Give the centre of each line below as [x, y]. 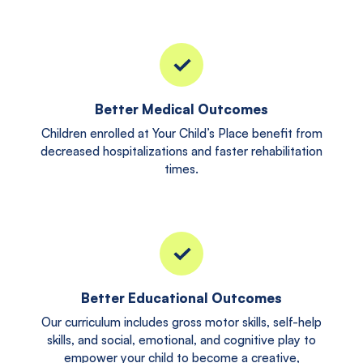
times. [181, 169]
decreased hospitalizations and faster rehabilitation [181, 151]
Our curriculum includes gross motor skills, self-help [181, 322]
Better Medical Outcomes [181, 109]
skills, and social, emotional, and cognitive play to [181, 340]
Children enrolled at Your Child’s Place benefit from [181, 133]
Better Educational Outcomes [181, 298]
